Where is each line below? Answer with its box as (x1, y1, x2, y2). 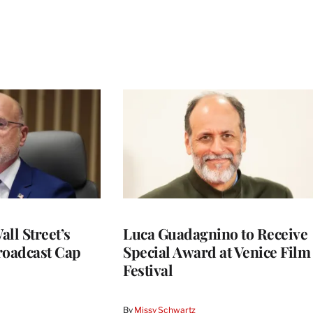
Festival (123, 259, 173, 279)
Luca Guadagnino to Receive (123, 223, 307, 243)
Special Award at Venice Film (123, 241, 310, 261)
